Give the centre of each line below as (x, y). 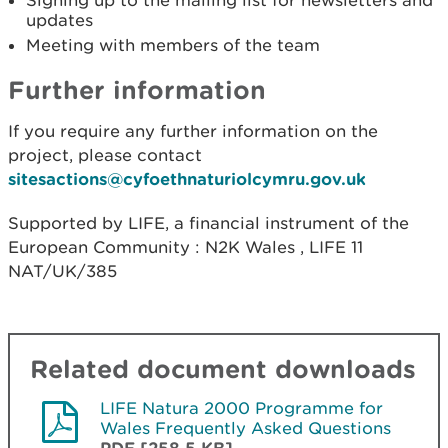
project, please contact (105, 154)
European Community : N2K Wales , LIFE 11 (185, 246)
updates (59, 19)
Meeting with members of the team (173, 44)
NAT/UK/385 (62, 270)
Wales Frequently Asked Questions (245, 427)
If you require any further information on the (193, 130)
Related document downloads (223, 368)
